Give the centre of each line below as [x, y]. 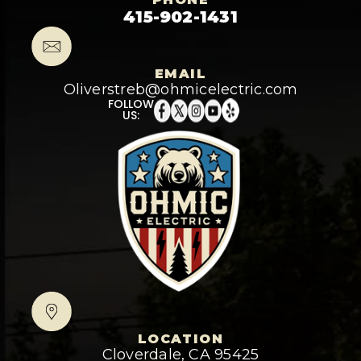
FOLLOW [131, 104]
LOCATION [180, 339]
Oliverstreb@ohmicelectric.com [180, 90]
